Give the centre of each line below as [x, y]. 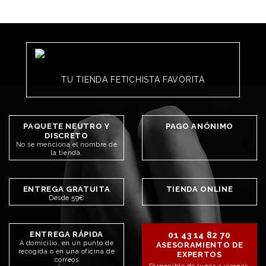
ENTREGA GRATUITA [66, 189]
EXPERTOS [199, 254]
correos [66, 260]
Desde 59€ [66, 198]
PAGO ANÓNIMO [199, 126]
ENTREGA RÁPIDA [66, 234]
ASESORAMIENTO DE [199, 245]
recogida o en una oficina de [66, 251]
